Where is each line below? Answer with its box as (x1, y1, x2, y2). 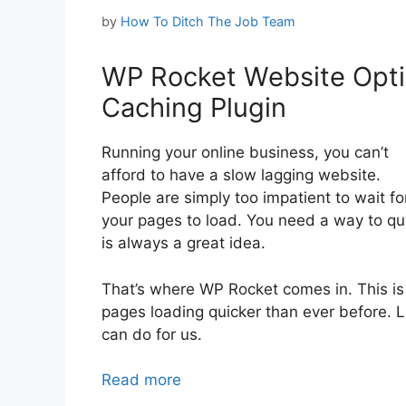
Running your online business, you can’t (101, 143, 389, 162)
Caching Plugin (101, 92, 286, 124)
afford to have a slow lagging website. (101, 166, 381, 185)
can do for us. (101, 324, 202, 343)
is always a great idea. (101, 234, 266, 253)
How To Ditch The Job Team (121, 14, 295, 30)
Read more (101, 371, 181, 390)
